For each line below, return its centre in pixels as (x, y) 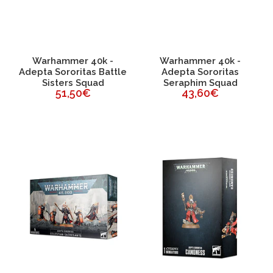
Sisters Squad (73, 83)
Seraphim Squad (200, 83)
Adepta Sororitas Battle (73, 72)
